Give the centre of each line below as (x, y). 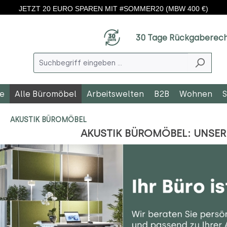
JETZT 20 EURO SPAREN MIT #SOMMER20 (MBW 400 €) (113, 8)
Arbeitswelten (115, 94)
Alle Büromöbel (46, 94)
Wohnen (196, 94)
